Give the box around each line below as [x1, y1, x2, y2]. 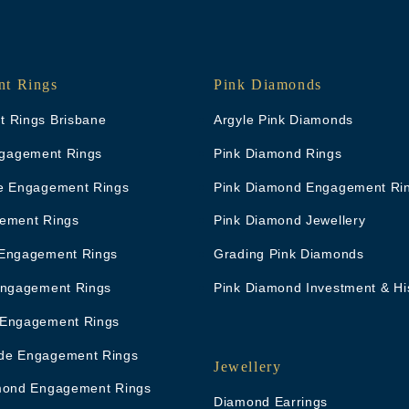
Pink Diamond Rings [214, 145, 342, 161]
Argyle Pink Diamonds [214, 111, 353, 127]
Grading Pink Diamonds [214, 246, 364, 262]
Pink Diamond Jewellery [214, 213, 366, 228]
